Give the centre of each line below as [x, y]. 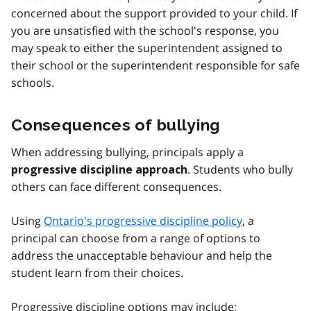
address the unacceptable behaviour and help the [142, 255]
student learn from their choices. [97, 272]
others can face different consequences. [116, 186]
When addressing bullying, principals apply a [127, 152]
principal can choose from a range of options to [136, 238]
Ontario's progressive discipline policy [143, 220]
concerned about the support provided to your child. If [154, 13]
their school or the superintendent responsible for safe [155, 65]
